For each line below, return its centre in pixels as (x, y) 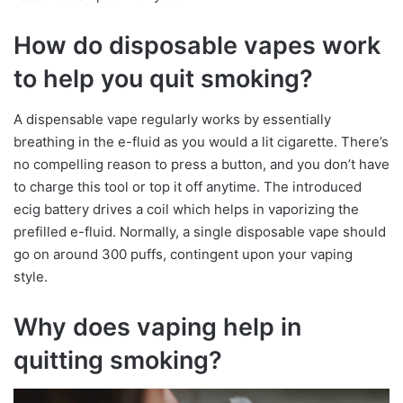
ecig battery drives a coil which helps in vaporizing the (186, 209)
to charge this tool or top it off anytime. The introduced (188, 186)
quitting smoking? (118, 360)
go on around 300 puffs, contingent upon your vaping (183, 254)
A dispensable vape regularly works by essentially (172, 119)
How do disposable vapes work (197, 46)
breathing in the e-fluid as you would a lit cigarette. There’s (201, 141)
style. (31, 276)
